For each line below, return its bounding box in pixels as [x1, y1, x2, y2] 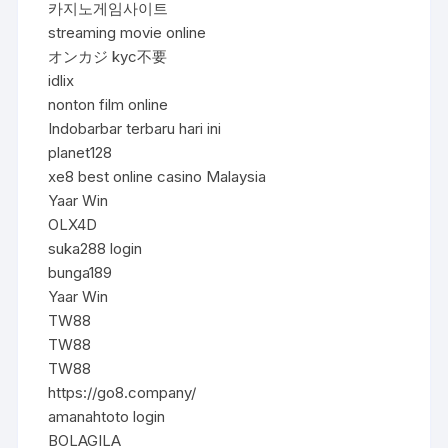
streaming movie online [48, 22, 207, 42]
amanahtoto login [48, 406, 166, 426]
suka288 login [48, 238, 143, 258]
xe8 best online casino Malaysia [48, 166, 267, 186]
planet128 [48, 142, 113, 162]
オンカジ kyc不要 [48, 46, 168, 66]
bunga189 [48, 262, 113, 282]
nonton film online [48, 94, 169, 114]
